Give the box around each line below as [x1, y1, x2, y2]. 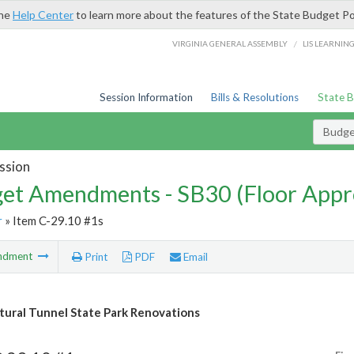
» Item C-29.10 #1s [2, 213, 104, 228]
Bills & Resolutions [211, 91, 299, 104]
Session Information [99, 91, 193, 104]
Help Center [13, 8, 73, 21]
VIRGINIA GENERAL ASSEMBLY [172, 38, 288, 48]
